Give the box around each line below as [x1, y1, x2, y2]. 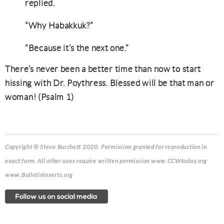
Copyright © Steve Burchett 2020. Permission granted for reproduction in [5, 143, 207, 150]
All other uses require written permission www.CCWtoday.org [37, 157, 207, 164]
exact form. [5, 157, 38, 164]
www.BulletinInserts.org [5, 171, 73, 178]
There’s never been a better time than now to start [5, 64, 201, 73]
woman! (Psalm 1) [5, 92, 74, 101]
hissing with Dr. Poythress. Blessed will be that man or [5, 78, 214, 87]
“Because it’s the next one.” [25, 43, 129, 52]
